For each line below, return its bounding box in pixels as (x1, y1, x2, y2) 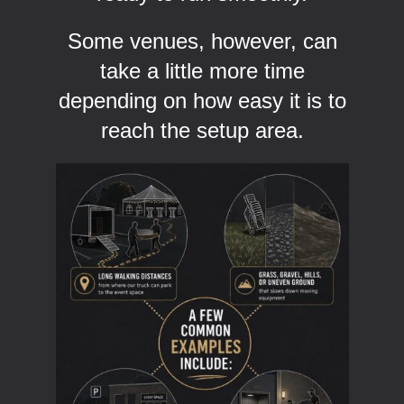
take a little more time (99, 58, 305, 83)
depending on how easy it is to (58, 87, 346, 113)
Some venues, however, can (67, 28, 337, 53)
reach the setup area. (100, 117, 304, 142)
